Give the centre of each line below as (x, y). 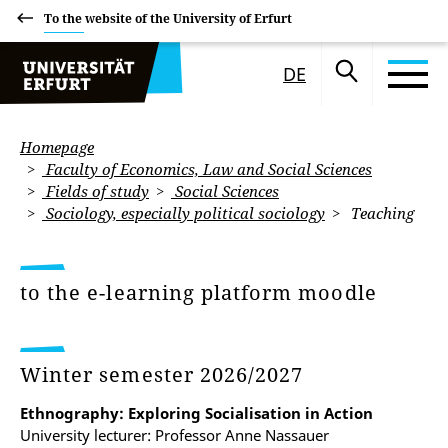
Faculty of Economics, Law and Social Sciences (207, 169)
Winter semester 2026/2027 (165, 374)
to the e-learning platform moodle (198, 292)
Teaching (380, 213)
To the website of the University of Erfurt (168, 18)
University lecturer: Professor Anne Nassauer (174, 435)
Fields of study (95, 191)
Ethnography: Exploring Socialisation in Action (196, 413)
